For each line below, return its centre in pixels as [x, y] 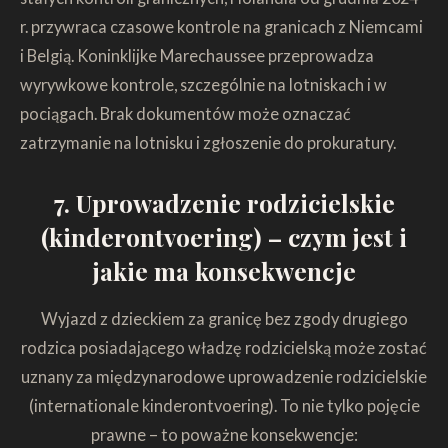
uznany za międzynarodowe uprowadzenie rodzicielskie [224, 377]
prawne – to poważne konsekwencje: [224, 435]
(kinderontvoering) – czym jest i [224, 236]
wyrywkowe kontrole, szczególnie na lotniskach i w [203, 85]
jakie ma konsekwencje [224, 270]
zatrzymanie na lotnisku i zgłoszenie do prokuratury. [208, 143]
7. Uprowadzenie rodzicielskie [224, 202]
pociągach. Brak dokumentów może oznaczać [185, 114]
